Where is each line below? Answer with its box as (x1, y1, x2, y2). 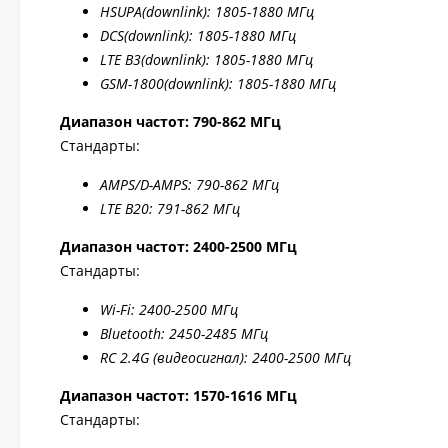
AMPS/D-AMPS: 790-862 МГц (100, 175, 279, 194)
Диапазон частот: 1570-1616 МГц (60, 386, 297, 405)
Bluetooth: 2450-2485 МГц (100, 324, 268, 343)
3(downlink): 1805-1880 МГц (133, 50, 313, 69)
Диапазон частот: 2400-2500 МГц (60, 237, 297, 256)
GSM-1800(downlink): (100, 74, 237, 93)
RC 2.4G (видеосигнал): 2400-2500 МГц (100, 348, 351, 367)
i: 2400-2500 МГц (127, 300, 238, 319)
